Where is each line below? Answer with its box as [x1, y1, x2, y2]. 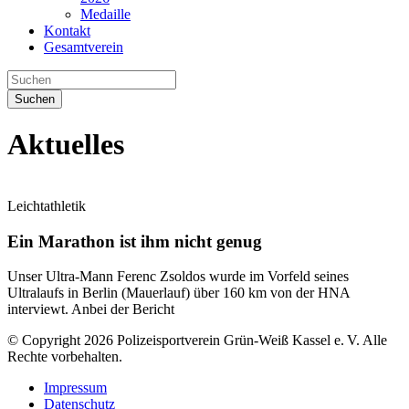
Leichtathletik [7, 197, 86, 214]
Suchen [15, 92, 55, 106]
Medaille [80, 6, 131, 22]
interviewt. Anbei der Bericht [7, 301, 174, 318]
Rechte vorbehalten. [7, 349, 122, 365]
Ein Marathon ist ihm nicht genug [7, 231, 262, 251]
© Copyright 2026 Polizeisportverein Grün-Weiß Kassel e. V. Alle [7, 332, 387, 349]
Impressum [44, 380, 107, 396]
